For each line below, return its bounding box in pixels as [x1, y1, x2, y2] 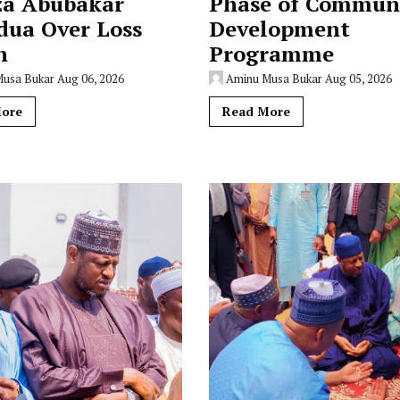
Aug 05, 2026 [324, 71, 392, 87]
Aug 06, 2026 [57, 71, 125, 87]
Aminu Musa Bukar [225, 71, 322, 87]
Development [208, 14, 350, 43]
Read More [221, 103, 290, 120]
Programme [208, 39, 334, 68]
